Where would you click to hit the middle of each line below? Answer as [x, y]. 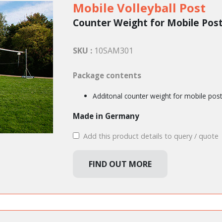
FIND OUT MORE [120, 164]
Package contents [107, 75]
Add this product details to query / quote [150, 136]
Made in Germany [106, 116]
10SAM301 [113, 51]
